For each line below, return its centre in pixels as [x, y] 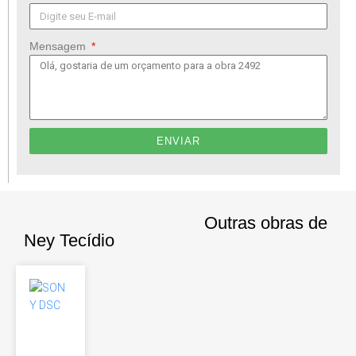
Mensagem [59, 46]
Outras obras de [266, 223]
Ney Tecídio [69, 240]
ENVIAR [178, 141]
